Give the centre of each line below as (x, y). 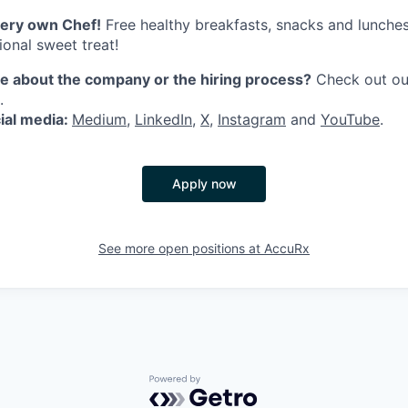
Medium (99, 119)
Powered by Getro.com (229, 383)
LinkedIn (163, 119)
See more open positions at (181, 248)
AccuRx (287, 248)
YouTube (350, 119)
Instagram (252, 119)
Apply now (204, 183)
